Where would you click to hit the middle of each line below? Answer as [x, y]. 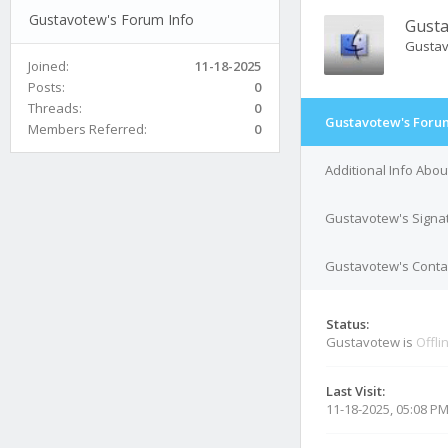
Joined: [48, 65]
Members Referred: [87, 128]
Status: [347, 324]
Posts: [46, 86]
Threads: [55, 107]
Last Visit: [355, 391]
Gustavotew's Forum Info [111, 19]
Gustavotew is [371, 342]
